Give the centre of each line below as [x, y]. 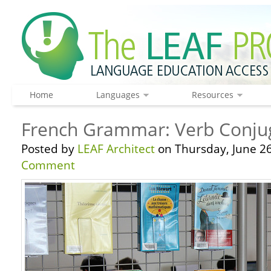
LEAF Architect [116, 149]
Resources [212, 95]
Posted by [49, 149]
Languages [118, 95]
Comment [48, 165]
